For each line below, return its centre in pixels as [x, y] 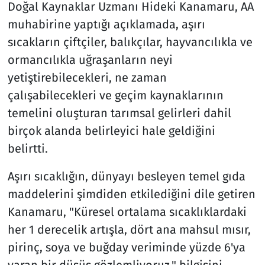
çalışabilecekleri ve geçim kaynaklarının [115, 95]
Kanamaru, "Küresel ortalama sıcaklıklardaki [127, 211]
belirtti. [28, 148]
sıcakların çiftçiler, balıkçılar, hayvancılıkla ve [130, 42]
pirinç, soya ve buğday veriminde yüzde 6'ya [126, 247]
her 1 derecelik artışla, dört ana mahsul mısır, [129, 229]
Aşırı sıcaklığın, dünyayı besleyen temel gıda [126, 176]
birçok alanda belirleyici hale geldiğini [111, 130]
